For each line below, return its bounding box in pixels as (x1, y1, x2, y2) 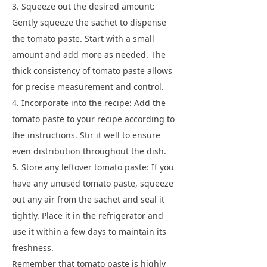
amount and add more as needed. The (12, 49, 166, 60)
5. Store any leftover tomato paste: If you (12, 162, 174, 173)
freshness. (12, 242, 54, 253)
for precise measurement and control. (12, 81, 164, 92)
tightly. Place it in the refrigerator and (12, 210, 163, 221)
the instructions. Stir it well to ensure (12, 129, 160, 141)
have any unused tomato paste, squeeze (12, 178, 173, 189)
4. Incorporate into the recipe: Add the (12, 97, 166, 108)
